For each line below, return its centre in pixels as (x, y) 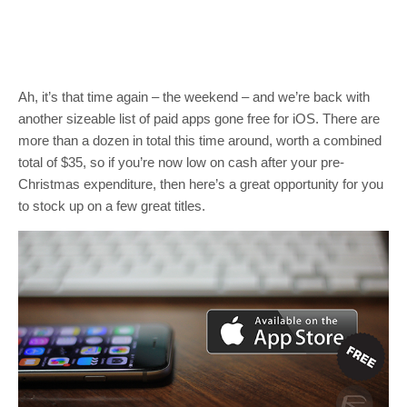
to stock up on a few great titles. (112, 206)
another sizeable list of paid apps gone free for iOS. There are (199, 119)
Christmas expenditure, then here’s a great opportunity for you (201, 184)
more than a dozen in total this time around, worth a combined (200, 140)
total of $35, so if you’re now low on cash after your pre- (181, 162)
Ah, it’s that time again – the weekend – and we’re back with (194, 97)
